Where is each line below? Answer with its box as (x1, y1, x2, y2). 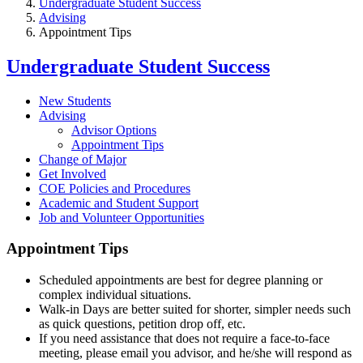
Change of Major (39, 152, 126, 166)
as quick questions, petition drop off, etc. (39, 317, 246, 331)
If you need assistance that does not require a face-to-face (39, 331, 330, 346)
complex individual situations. (39, 288, 191, 302)
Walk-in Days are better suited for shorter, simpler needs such (39, 302, 351, 317)
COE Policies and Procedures (39, 181, 190, 195)
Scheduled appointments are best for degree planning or (39, 273, 322, 288)
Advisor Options (71, 122, 156, 137)
